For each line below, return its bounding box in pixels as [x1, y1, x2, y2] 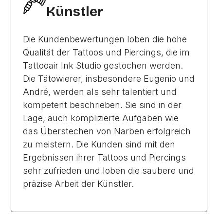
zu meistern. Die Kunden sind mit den [23, 139, 176, 149]
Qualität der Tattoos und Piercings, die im [23, 47, 190, 57]
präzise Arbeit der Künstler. [23, 179, 134, 189]
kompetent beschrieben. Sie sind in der [23, 100, 182, 110]
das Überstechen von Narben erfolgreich [23, 126, 191, 136]
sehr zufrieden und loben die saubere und [23, 165, 195, 176]
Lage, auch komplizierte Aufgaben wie [23, 113, 179, 123]
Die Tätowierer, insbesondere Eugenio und [23, 73, 195, 84]
